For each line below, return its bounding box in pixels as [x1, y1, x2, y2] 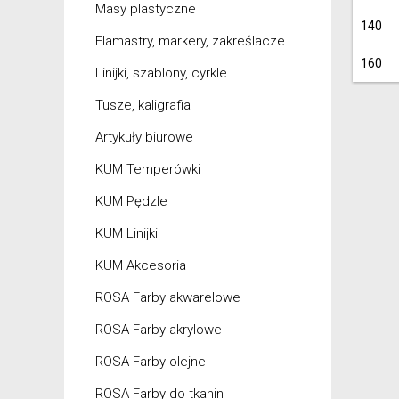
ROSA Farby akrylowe [95, 322, 222, 338]
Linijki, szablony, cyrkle [95, 65, 227, 81]
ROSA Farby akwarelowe [95, 289, 240, 305]
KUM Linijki [95, 225, 158, 241]
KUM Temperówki [95, 161, 200, 177]
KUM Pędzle [95, 193, 167, 209]
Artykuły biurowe [95, 129, 193, 145]
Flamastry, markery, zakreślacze [95, 33, 285, 49]
